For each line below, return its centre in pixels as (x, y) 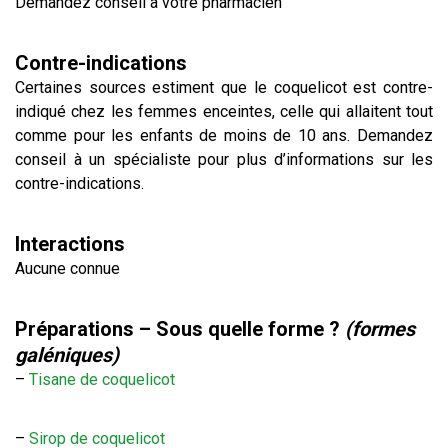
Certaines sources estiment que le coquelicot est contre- (224, 87)
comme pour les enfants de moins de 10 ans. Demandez (224, 135)
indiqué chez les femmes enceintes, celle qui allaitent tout (224, 111)
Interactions (70, 244)
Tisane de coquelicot (102, 379)
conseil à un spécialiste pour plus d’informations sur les (224, 159)
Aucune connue (67, 268)
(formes (380, 329)
